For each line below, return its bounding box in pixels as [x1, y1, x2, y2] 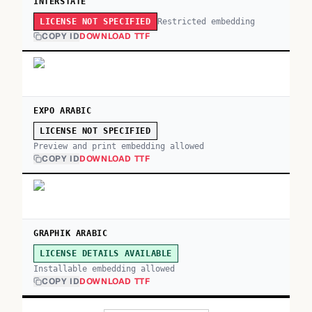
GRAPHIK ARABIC [33, 228, 108, 238]
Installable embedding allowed [33, 264, 175, 274]
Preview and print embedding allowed [33, 141, 204, 151]
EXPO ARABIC [33, 106, 92, 116]
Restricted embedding [157, 16, 255, 26]
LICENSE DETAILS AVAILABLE [40, 249, 172, 258]
